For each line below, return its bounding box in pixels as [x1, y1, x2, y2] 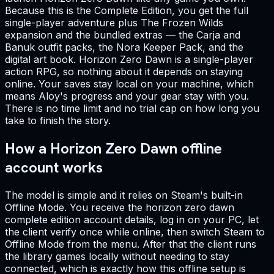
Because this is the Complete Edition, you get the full [5, 4, 248, 17]
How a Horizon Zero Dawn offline [5, 138, 222, 158]
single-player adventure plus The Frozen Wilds [5, 17, 223, 29]
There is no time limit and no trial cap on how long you [5, 102, 259, 115]
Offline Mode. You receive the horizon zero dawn [5, 201, 234, 213]
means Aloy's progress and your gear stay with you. [5, 90, 249, 103]
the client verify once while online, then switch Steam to [5, 225, 265, 238]
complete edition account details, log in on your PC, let [5, 213, 259, 226]
